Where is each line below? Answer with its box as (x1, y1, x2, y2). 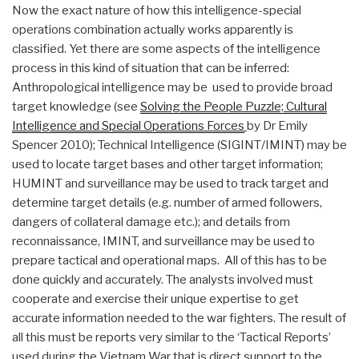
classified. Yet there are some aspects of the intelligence (12, 41, 321, 56)
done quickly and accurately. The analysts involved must (12, 272, 313, 287)
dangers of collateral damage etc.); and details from (12, 214, 290, 229)
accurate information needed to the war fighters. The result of (12, 310, 346, 325)
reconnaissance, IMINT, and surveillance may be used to (12, 233, 315, 248)
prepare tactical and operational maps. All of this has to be (12, 252, 327, 268)
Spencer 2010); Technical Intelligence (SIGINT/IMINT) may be (12, 137, 347, 152)
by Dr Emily (247, 118, 308, 133)
